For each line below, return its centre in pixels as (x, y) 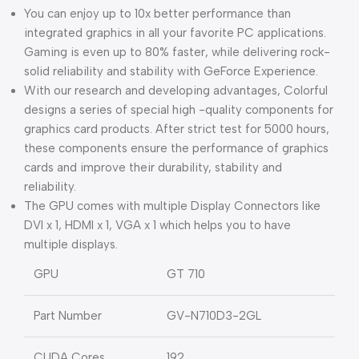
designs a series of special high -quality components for (179, 110)
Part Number (68, 316)
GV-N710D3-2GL (214, 316)
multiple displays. (71, 244)
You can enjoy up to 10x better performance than (157, 14)
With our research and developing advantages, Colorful (176, 91)
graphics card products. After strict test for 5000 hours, (177, 129)
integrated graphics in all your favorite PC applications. (175, 33)
